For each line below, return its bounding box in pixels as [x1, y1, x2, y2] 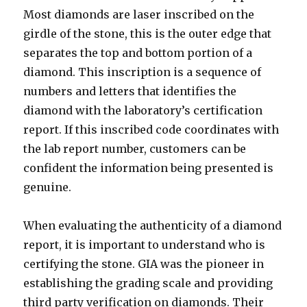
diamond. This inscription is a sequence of [23, 65, 262, 79]
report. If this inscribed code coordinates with [23, 123, 280, 137]
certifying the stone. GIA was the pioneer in [23, 257, 265, 271]
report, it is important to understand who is [23, 238, 266, 252]
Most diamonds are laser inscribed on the [23, 8, 255, 22]
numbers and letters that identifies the [23, 84, 237, 99]
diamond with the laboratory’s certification [23, 103, 263, 118]
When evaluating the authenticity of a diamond [23, 219, 282, 233]
